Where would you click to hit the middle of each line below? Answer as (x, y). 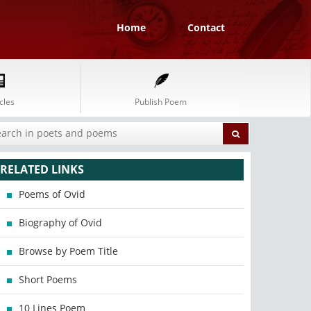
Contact (206, 27)
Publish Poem (161, 102)
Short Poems (48, 279)
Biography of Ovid (61, 222)
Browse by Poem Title (69, 251)
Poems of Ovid (52, 194)
